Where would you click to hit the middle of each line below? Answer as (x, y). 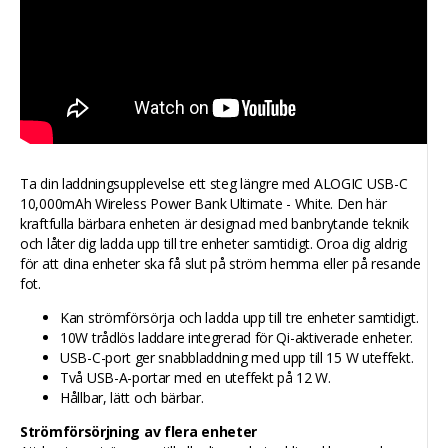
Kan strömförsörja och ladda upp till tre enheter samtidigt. (239, 317)
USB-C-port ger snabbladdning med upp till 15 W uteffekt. (237, 357)
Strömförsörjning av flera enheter (139, 431)
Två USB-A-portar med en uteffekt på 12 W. (195, 377)
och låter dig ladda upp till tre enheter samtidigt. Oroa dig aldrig (213, 243)
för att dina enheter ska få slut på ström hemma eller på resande (220, 263)
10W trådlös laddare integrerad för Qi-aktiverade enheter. (236, 337)
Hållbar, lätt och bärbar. (132, 397)
